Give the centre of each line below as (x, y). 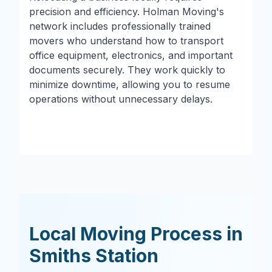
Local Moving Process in (136, 234)
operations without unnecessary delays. (121, 99)
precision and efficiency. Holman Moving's (127, 12)
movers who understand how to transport (126, 41)
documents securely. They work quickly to (127, 70)
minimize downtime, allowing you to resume (130, 84)
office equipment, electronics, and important (131, 55)
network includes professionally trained (120, 26)
